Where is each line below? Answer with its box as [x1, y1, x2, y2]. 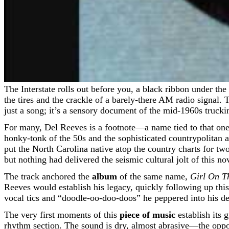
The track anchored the [4, 171, 92, 181]
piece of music [120, 210, 175, 220]
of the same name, [117, 171, 190, 181]
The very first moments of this [4, 210, 120, 220]
